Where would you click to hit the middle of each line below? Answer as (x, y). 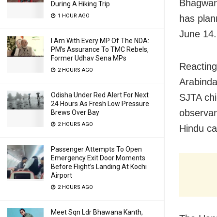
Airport (62, 175)
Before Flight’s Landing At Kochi (99, 167)
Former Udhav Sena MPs (89, 58)
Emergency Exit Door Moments (98, 158)
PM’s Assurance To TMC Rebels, (100, 49)
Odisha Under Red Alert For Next (100, 95)
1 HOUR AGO (73, 16)
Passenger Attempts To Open (96, 149)
